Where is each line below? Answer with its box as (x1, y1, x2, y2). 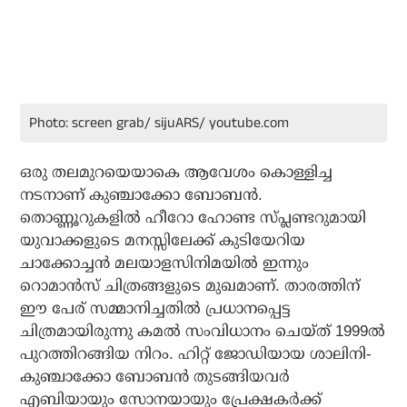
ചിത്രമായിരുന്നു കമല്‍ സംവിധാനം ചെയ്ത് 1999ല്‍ (20, 323, 386, 341)
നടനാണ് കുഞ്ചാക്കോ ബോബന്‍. (20, 186, 263, 204)
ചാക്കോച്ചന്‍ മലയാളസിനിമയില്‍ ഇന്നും (20, 254, 310, 273)
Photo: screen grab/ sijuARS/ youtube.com (29, 113, 290, 134)
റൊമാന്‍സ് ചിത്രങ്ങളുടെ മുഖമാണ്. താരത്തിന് (20, 277, 361, 295)
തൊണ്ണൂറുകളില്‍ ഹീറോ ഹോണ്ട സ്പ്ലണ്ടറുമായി (20, 209, 367, 227)
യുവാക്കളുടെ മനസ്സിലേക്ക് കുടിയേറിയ (20, 232, 306, 250)
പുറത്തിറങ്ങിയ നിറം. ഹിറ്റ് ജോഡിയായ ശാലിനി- (20, 345, 372, 363)
